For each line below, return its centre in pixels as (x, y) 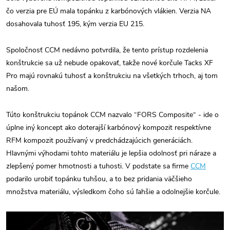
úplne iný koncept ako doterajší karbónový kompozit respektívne (109, 127)
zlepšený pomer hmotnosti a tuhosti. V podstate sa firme (98, 166)
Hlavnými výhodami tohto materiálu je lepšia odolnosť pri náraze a (111, 153)
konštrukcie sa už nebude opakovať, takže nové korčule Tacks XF (110, 63)
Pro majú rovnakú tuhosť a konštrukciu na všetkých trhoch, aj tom (112, 75)
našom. (18, 88)
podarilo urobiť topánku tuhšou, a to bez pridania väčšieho (99, 179)
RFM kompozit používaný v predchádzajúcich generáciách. (99, 140)
